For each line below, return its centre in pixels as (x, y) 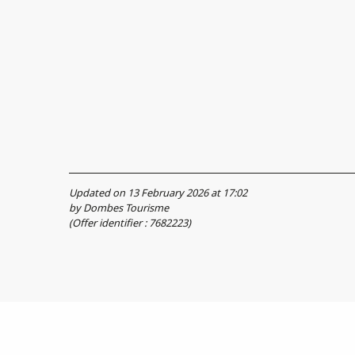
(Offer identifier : (109, 222)
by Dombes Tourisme (119, 207)
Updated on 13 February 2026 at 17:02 (158, 192)
